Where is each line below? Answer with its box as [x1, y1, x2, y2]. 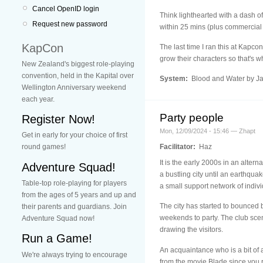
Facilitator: [160, 142, 197, 151]
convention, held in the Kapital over [22, 71, 134, 80]
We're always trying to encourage [22, 250, 127, 259]
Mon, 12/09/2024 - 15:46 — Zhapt [160, 127, 255, 134]
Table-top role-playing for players [22, 178, 127, 187]
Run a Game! [22, 232, 92, 245]
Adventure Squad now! [22, 214, 95, 222]
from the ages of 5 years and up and [22, 190, 136, 199]
